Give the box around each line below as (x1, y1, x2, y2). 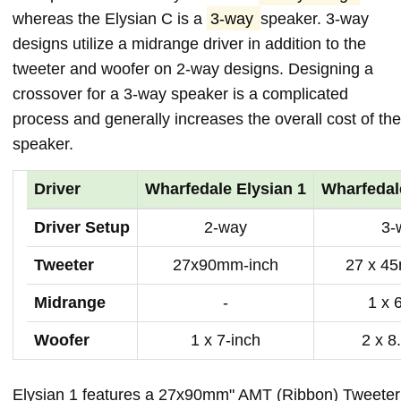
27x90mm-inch (173, 255, 278, 274)
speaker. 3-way (260, 9, 370, 28)
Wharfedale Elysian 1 (145, 179, 306, 198)
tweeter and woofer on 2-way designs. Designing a (13, 59, 373, 78)
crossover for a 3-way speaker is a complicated (13, 84, 348, 103)
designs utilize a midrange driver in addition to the (13, 34, 366, 53)
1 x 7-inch (191, 330, 260, 349)
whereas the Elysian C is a (13, 9, 207, 28)
